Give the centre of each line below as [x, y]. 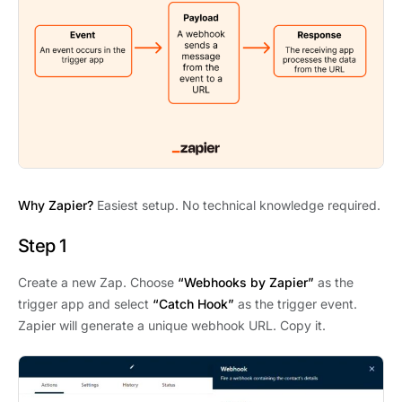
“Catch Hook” [193, 304]
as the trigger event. [296, 304]
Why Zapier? [56, 205]
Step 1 [42, 246]
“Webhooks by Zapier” [246, 283]
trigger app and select [85, 304]
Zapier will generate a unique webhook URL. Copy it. [172, 326]
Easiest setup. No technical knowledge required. [237, 205]
